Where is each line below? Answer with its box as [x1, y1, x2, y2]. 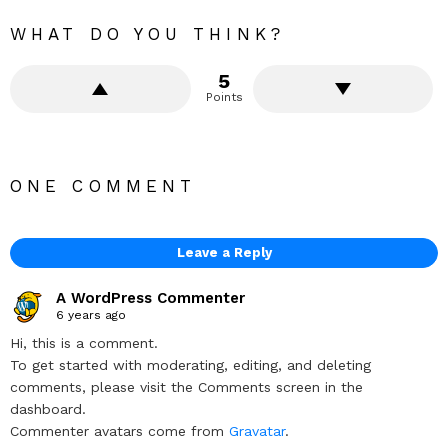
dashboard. [10, 401, 86, 418]
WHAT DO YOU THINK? [10, 23, 285, 44]
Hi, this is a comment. [10, 335, 158, 352]
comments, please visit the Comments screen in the [10, 379, 363, 396]
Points [205, 89, 243, 104]
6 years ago [56, 307, 126, 322]
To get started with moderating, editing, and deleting [10, 357, 371, 374]
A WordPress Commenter [56, 288, 245, 307]
